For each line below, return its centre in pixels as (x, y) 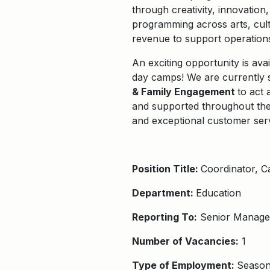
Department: (164, 193)
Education (218, 193)
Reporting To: (165, 217)
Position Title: (166, 169)
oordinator (231, 169)
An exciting (159, 63)
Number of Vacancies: (185, 241)
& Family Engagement (185, 92)
